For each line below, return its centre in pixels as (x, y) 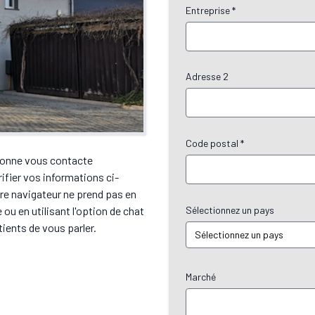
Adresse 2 (207, 76)
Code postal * (215, 143)
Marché (201, 277)
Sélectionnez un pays (230, 210)
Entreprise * (211, 10)
